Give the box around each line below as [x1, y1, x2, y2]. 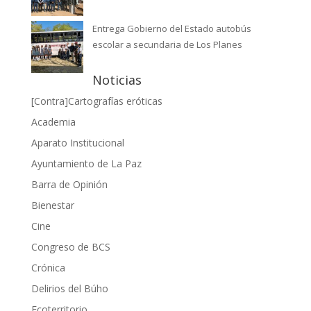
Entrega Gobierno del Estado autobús [92, 22, 251, 35]
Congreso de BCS [31, 239, 110, 253]
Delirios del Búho [31, 281, 108, 295]
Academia [31, 115, 76, 128]
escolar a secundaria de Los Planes [92, 37, 242, 51]
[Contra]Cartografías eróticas [31, 94, 162, 108]
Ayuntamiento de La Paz [31, 156, 142, 170]
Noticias [92, 71, 142, 88]
